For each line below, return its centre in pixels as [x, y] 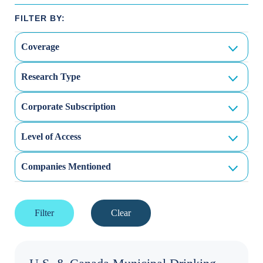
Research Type [51, 77]
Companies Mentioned [66, 166]
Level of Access [51, 136]
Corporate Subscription [68, 107]
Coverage [40, 47]
